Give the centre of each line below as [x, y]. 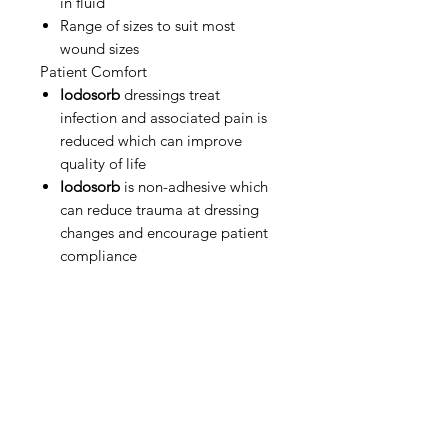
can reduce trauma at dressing [159, 209]
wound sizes [99, 48]
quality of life [103, 163]
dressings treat [170, 94]
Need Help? [159, 427]
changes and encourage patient [164, 232]
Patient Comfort [93, 71]
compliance [98, 255]
